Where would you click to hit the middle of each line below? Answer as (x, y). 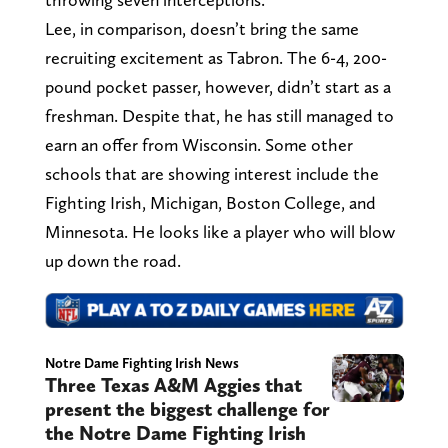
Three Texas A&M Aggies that (173, 385)
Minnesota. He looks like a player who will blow (219, 231)
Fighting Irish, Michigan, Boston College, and (210, 202)
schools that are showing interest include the (211, 173)
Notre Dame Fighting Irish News (141, 363)
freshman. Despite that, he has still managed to (219, 115)
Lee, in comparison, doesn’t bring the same (201, 28)
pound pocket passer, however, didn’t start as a (217, 86)
